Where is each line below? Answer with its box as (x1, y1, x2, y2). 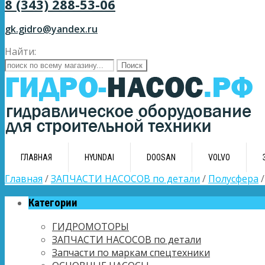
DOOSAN (147, 153, 176, 162)
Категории (28, 196, 77, 209)
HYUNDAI (85, 153, 114, 162)
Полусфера (208, 172, 258, 185)
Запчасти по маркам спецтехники (52, 246, 210, 260)
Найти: (5, 45, 36, 58)
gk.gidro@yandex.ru (5, 22, 98, 35)
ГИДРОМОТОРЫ (52, 220, 129, 234)
